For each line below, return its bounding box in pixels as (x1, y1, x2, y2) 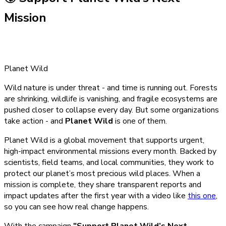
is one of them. (113, 115, 167, 127)
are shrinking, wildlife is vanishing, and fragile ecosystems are (4, 93, 217, 104)
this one (188, 190, 216, 201)
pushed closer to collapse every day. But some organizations (4, 104, 219, 116)
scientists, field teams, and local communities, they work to (4, 156, 214, 168)
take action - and (4, 115, 65, 127)
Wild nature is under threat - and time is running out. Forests (4, 82, 217, 93)
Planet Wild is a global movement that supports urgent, (4, 134, 204, 146)
